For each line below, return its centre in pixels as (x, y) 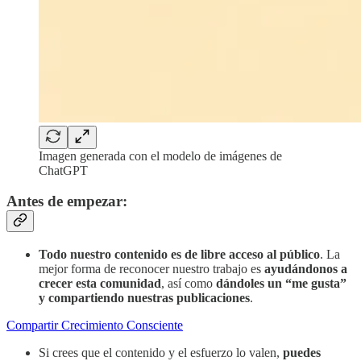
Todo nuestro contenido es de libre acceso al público (179, 254)
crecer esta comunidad (100, 283)
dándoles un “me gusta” (281, 283)
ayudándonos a (306, 268)
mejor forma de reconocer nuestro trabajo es (151, 268)
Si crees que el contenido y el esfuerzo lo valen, (161, 352)
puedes (302, 352)
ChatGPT (63, 170)
